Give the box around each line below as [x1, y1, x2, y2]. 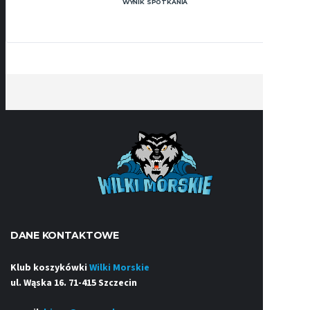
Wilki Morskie [89, 261, 149, 275]
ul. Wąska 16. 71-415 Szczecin [10, 276, 137, 291]
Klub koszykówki [10, 261, 89, 275]
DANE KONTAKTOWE [10, 229, 119, 242]
